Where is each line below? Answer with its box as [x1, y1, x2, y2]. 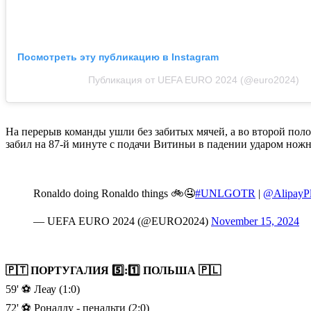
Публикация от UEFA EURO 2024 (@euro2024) [88, 74, 299, 85]
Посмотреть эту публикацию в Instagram [17, 51, 219, 62]
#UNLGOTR [195, 187, 255, 199]
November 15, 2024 [211, 215, 299, 227]
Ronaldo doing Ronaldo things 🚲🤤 [33, 187, 195, 199]
